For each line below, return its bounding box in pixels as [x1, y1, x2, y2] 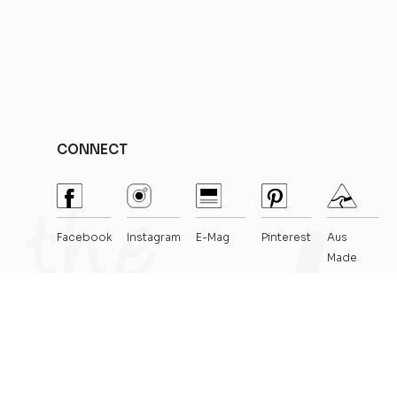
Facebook [56, 230, 112, 244]
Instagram [126, 230, 181, 244]
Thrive [346, 338, 379, 351]
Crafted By [288, 338, 346, 351]
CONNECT [56, 141, 128, 158]
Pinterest [261, 230, 311, 244]
